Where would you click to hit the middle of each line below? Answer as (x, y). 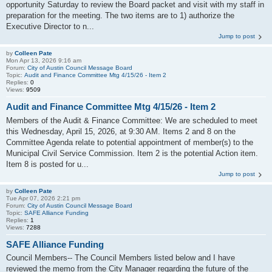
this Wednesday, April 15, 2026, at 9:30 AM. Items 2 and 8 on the (121, 131)
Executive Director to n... (50, 26)
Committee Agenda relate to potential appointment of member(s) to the (130, 142)
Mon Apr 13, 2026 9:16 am (44, 60)
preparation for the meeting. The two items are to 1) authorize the (120, 15)
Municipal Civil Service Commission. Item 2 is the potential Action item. (132, 153)
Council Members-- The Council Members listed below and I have (121, 258)
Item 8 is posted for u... (47, 164)
